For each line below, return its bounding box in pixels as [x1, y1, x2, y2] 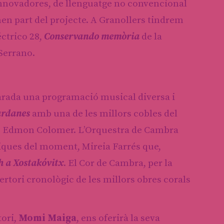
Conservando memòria [44, 30, 139, 42]
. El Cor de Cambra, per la [63, 157, 172, 169]
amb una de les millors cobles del [30, 107, 177, 119]
